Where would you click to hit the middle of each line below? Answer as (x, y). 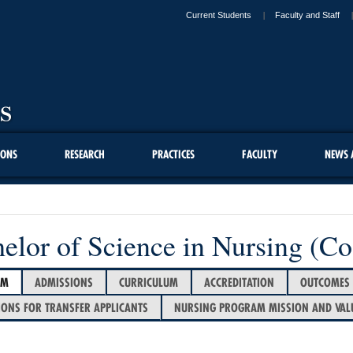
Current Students (219, 15)
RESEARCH (84, 154)
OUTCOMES (325, 282)
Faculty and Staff (307, 15)
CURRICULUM (149, 282)
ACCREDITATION (239, 282)
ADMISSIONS (64, 282)
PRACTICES (173, 154)
